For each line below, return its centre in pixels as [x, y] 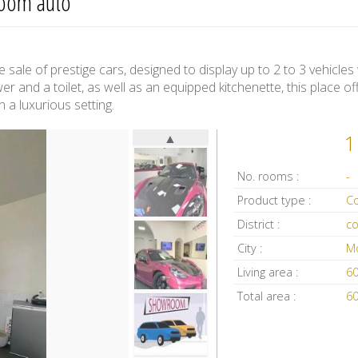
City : [250, 248]
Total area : [267, 296]
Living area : [268, 272]
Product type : [274, 200]
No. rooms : [268, 176]
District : [259, 224]
